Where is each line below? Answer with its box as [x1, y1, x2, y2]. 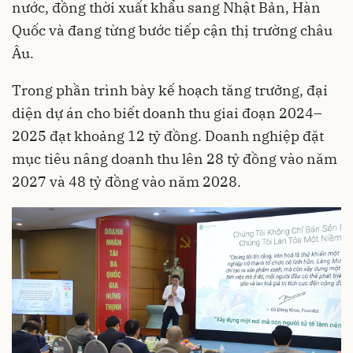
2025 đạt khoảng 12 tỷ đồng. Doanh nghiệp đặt [12, 126, 324, 145]
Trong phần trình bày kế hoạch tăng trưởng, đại [12, 80, 328, 99]
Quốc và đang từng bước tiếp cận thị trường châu [12, 20, 333, 39]
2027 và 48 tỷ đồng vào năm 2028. [12, 172, 241, 191]
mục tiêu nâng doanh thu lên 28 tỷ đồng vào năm [12, 149, 337, 168]
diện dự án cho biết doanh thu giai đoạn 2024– [12, 103, 322, 122]
